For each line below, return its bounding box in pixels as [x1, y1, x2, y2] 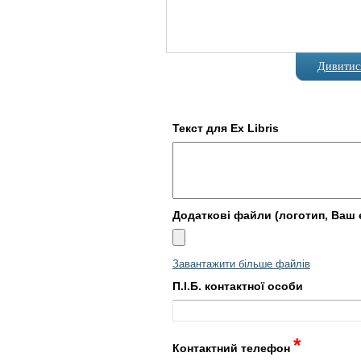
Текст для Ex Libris [172, 122, 279, 135]
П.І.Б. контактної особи [172, 280, 303, 293]
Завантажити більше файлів [172, 258, 310, 270]
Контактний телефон [172, 342, 293, 355]
